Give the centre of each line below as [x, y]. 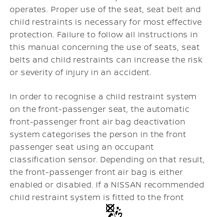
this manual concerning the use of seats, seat [105, 47]
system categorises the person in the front [98, 134]
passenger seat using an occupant [82, 147]
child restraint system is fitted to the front [97, 197]
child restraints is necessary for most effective [106, 22]
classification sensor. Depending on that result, [108, 159]
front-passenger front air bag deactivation [98, 121]
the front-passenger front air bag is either [96, 172]
